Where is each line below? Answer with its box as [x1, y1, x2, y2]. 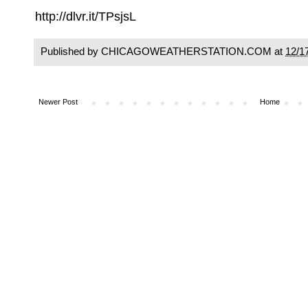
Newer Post [38, 98, 78, 107]
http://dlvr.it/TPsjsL [35, 9, 136, 24]
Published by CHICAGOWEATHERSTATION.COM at [41, 45, 285, 57]
